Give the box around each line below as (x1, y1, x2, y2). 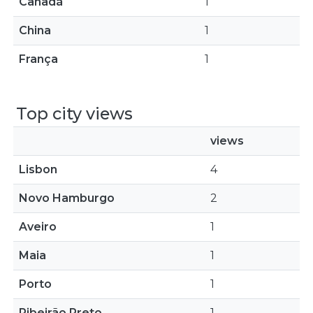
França (19, 52, 58, 66)
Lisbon (19, 163, 57, 176)
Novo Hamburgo (19, 191, 115, 205)
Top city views (16, 103, 133, 124)
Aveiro (19, 220, 57, 233)
